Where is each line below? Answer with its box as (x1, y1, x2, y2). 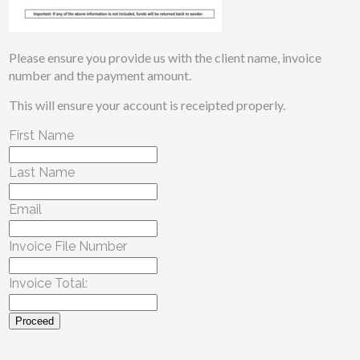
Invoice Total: (9, 276, 88, 291)
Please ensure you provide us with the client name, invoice (9, 50, 322, 65)
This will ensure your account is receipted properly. (9, 97, 286, 112)
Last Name (9, 165, 76, 180)
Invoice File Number (9, 239, 128, 254)
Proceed (15, 315, 55, 327)
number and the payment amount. (9, 67, 192, 83)
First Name (9, 128, 75, 143)
